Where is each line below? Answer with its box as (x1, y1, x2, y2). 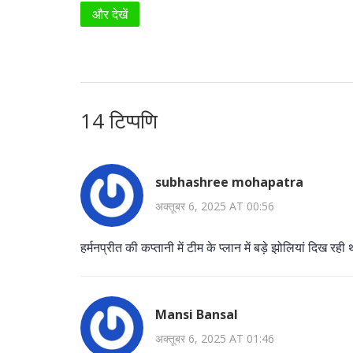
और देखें (92, 5, 128, 23)
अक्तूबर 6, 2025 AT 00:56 (155, 199, 274, 214)
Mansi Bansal (155, 306, 238, 324)
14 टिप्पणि (80, 106, 158, 135)
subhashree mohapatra (155, 173, 303, 191)
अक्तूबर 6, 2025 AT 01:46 (155, 331, 274, 347)
